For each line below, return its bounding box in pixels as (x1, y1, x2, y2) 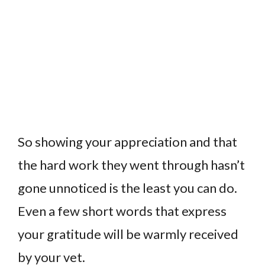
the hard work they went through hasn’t (18, 156, 245, 173)
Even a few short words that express (18, 202, 227, 219)
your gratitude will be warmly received (18, 225, 238, 242)
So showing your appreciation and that (18, 133, 237, 150)
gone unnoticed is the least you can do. (18, 179, 237, 196)
